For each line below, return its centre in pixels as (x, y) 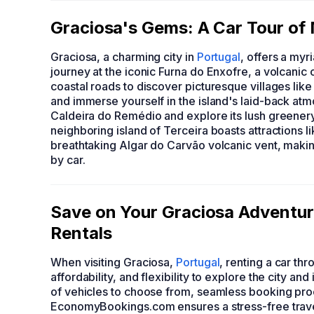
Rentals (81, 233)
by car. (68, 160)
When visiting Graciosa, (114, 262)
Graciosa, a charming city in (124, 57)
